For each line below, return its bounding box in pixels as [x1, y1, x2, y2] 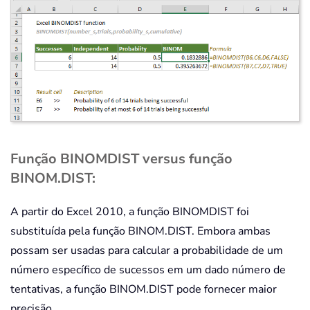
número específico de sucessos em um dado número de [10, 262, 286, 278]
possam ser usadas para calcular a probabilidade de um [10, 243, 283, 259]
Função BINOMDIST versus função [10, 149, 232, 169]
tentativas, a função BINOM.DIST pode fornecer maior [10, 282, 277, 298]
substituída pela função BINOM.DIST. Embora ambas [10, 224, 271, 239]
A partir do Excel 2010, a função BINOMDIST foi [10, 204, 249, 220]
